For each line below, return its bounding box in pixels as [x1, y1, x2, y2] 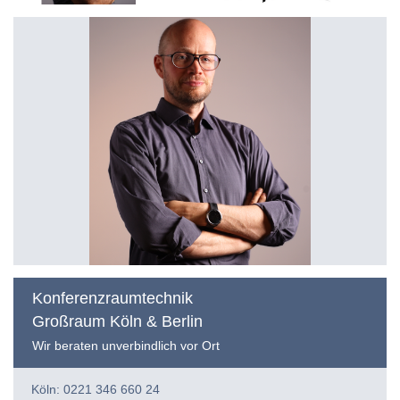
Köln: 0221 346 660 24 [31, 382, 160, 397]
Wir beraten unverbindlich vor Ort [32, 338, 220, 354]
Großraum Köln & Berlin [32, 312, 203, 331]
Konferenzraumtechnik [32, 289, 193, 308]
